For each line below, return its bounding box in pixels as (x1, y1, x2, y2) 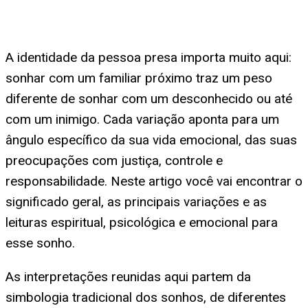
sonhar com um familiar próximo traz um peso (5, 70, 272, 87)
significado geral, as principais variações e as (5, 194, 267, 210)
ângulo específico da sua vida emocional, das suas (5, 132, 297, 148)
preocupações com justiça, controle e (5, 153, 223, 169)
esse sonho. (5, 235, 75, 252)
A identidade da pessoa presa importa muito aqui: (5, 49, 291, 66)
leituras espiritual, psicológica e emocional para (5, 214, 278, 231)
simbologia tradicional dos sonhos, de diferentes (5, 289, 286, 306)
